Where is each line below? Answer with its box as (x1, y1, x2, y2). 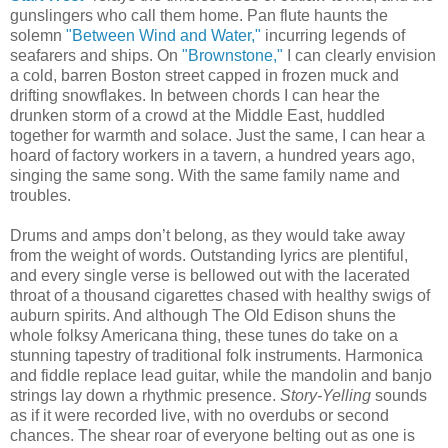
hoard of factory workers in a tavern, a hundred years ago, (10, 146, 415, 164)
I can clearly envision (283, 46, 436, 64)
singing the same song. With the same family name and (10, 166, 400, 184)
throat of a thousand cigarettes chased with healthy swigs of (10, 286, 430, 304)
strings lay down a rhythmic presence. (10, 386, 280, 404)
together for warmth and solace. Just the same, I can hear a (10, 126, 425, 144)
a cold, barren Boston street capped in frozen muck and (10, 66, 399, 84)
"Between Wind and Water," (66, 26, 261, 44)
